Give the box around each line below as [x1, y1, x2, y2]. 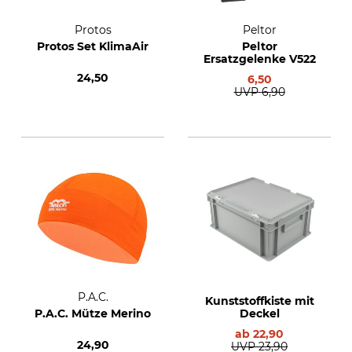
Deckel [239, 306, 280, 321]
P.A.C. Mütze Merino [35, 306, 151, 321]
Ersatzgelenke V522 [203, 52, 316, 66]
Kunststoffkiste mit [204, 294, 314, 308]
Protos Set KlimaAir [37, 39, 148, 53]
